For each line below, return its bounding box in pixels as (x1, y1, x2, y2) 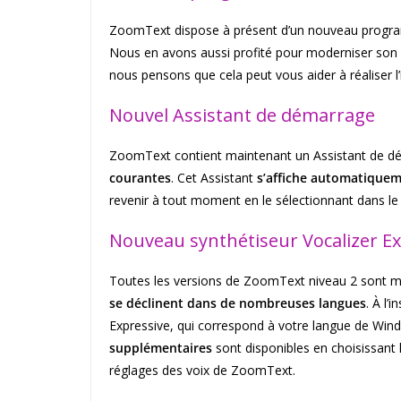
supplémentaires (109, 339, 212, 357)
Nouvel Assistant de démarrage (109, 103, 375, 128)
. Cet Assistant (171, 169, 253, 187)
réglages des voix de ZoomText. (109, 362, 295, 380)
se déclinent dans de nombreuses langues (109, 294, 366, 312)
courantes (109, 169, 171, 187)
